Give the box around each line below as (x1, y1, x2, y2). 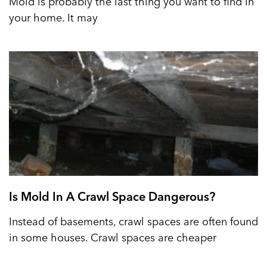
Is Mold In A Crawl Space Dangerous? (9, 187, 215, 206)
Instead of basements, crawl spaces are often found (9, 213, 258, 229)
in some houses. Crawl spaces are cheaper (9, 229, 216, 246)
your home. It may (9, 9, 98, 26)
